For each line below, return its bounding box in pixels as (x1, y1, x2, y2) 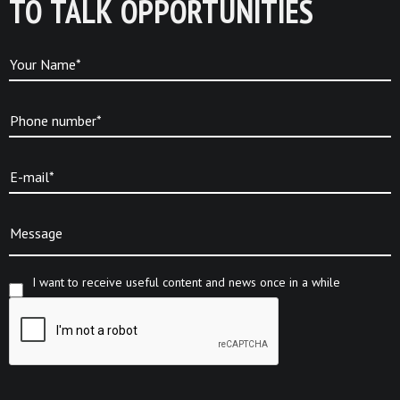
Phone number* (10, 112, 102, 129)
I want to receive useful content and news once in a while (32, 274, 340, 289)
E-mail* (10, 169, 54, 185)
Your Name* (10, 56, 81, 72)
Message (10, 225, 62, 241)
